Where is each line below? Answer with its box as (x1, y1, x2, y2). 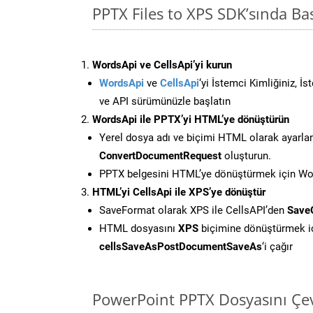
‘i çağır (262, 240, 293, 253)
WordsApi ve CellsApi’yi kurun (92, 58, 232, 71)
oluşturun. (221, 149, 271, 162)
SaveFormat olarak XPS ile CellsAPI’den (99, 203, 287, 217)
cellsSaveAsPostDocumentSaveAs (99, 240, 262, 253)
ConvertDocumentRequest (99, 149, 221, 162)
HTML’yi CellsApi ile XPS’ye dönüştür (92, 185, 265, 198)
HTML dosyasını (99, 221, 178, 235)
